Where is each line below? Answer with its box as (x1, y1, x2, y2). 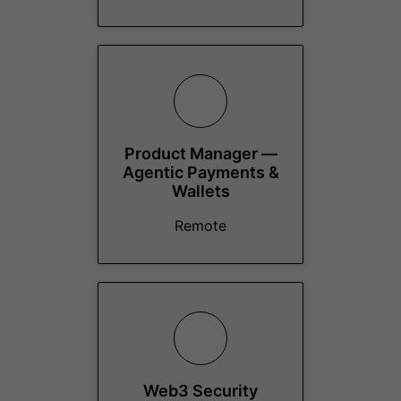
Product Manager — (124, 144, 277, 163)
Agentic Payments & (122, 163, 279, 182)
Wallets (171, 182, 230, 200)
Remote (175, 217, 226, 235)
